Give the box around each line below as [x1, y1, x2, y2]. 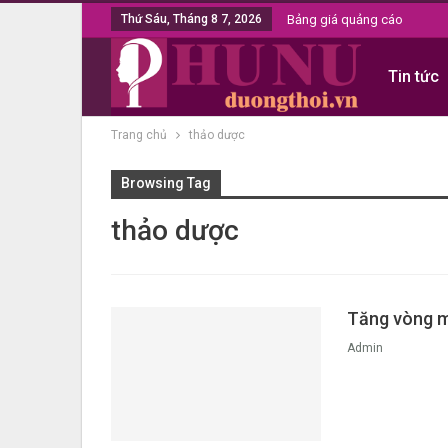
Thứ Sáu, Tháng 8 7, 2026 [121, 12, 262, 26]
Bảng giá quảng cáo [287, 12, 403, 27]
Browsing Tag [121, 175, 211, 191]
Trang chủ [111, 128, 167, 142]
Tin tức [387, 67, 439, 86]
